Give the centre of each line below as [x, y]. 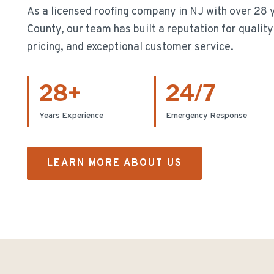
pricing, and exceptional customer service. [130, 47]
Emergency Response [206, 116]
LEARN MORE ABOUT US [115, 163]
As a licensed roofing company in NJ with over [139, 12]
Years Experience [71, 116]
